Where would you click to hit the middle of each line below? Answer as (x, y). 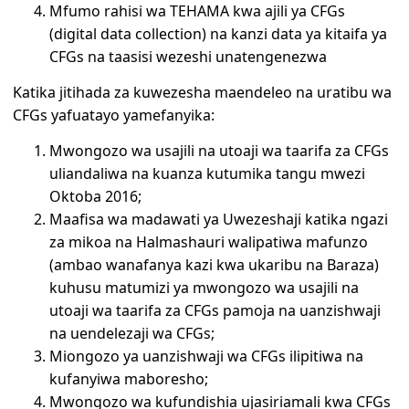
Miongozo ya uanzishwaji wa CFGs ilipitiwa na (207, 357)
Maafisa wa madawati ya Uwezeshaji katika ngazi (219, 220)
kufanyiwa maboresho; (129, 379)
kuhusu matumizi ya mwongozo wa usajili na (204, 288)
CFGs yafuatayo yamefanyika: (114, 115)
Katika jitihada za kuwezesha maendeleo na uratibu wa (203, 92)
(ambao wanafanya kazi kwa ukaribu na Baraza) (215, 265)
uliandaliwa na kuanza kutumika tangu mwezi (208, 174)
